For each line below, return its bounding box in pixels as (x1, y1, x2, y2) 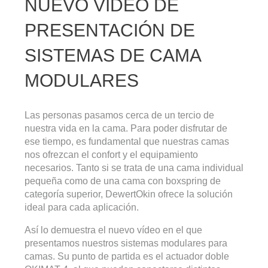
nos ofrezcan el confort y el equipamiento (25, 150, 198, 160)
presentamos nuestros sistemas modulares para (25, 238, 227, 248)
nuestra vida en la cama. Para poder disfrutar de (25, 123, 227, 133)
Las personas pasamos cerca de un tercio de (25, 110, 214, 120)
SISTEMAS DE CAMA (25, 45, 200, 65)
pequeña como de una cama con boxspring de (25, 176, 221, 186)
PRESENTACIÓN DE (25, 20, 195, 40)
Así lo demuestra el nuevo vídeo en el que (25, 225, 202, 235)
